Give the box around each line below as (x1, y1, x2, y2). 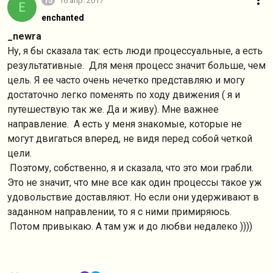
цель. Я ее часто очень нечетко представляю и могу (7, 74, 245, 86)
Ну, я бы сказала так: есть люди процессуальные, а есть (7, 45, 263, 57)
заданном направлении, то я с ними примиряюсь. (7, 206, 232, 218)
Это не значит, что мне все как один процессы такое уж (7, 177, 262, 188)
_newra (7, 30, 41, 42)
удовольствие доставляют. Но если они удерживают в (7, 191, 259, 203)
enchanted (41, 13, 84, 23)
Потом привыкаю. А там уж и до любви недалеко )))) (7, 221, 252, 232)
